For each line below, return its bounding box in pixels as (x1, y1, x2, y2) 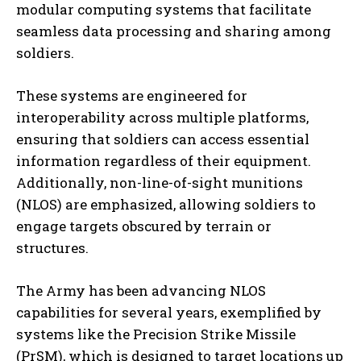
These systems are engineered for (16, 86, 247, 106)
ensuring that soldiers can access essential (16, 130, 309, 149)
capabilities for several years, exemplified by (16, 303, 322, 322)
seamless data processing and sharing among (16, 22, 331, 41)
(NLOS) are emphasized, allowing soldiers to (16, 195, 316, 214)
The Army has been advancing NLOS (16, 281, 266, 301)
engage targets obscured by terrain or (16, 217, 272, 236)
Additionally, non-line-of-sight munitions (16, 173, 303, 193)
